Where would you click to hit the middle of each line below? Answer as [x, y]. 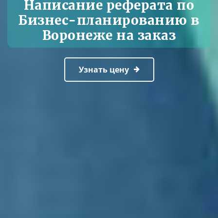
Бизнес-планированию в [109, 20]
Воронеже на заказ [109, 35]
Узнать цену [104, 69]
